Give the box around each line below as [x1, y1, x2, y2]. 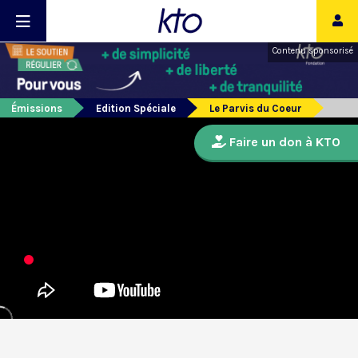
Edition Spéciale [96, 102, 176, 115]
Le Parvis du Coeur [209, 102, 302, 115]
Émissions [11, 102, 62, 115]
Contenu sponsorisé [272, 46, 353, 56]
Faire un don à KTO [226, 134, 340, 150]
